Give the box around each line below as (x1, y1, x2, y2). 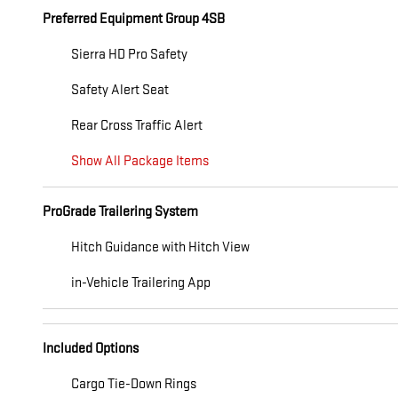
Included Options (43, 339, 139, 357)
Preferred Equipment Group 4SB (43, 10, 225, 28)
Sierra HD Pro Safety (71, 45, 187, 63)
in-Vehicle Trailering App (71, 274, 211, 291)
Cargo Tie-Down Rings (71, 375, 196, 393)
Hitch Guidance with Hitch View (71, 238, 250, 256)
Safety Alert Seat (71, 81, 169, 99)
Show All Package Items (71, 152, 209, 170)
